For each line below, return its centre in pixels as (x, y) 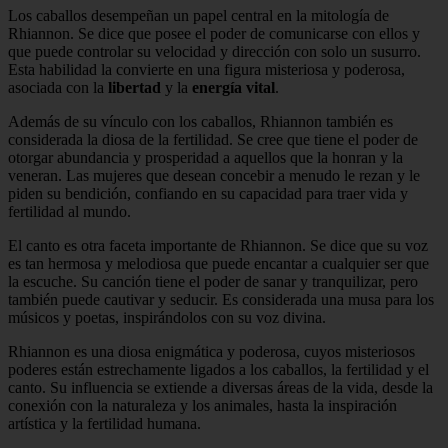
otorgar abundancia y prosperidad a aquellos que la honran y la (205, 157)
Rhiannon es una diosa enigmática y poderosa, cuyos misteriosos (211, 351)
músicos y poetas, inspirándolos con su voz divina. (167, 317)
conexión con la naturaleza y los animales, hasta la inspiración (202, 405)
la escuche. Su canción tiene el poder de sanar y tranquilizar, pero (213, 281)
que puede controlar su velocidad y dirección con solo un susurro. (214, 51)
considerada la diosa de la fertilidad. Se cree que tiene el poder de (213, 139)
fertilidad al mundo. (69, 211)
